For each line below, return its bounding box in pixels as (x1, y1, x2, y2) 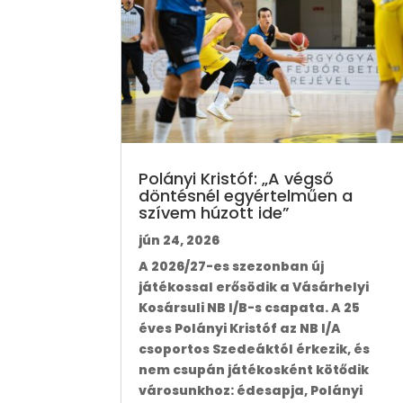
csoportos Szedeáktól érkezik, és (139, 340, 371, 359)
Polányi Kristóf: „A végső (139, 167, 334, 191)
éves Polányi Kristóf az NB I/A (139, 319, 342, 338)
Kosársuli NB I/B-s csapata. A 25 (139, 299, 361, 318)
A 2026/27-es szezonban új (139, 257, 325, 276)
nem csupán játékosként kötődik (139, 361, 370, 380)
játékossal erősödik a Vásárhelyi (139, 278, 370, 297)
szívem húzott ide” (139, 201, 291, 225)
